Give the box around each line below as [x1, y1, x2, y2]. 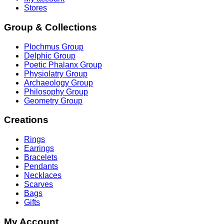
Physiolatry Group [24, 69, 87, 78]
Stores [24, 3, 47, 12]
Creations [4, 114, 48, 125]
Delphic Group [24, 51, 75, 60]
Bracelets [24, 153, 57, 162]
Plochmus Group [24, 42, 83, 51]
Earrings [24, 144, 54, 153]
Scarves [24, 180, 53, 189]
